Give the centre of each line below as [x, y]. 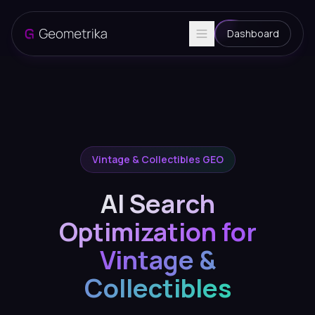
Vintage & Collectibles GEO [157, 159]
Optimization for [157, 232]
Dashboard [253, 33]
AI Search [157, 204]
